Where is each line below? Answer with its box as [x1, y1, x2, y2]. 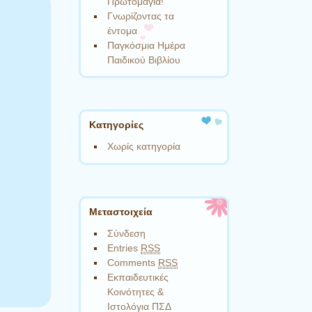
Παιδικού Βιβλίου [107, 54, 181, 65]
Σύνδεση [107, 227, 146, 239]
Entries [107, 242, 141, 253]
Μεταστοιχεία [89, 205, 153, 217]
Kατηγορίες [89, 119, 143, 131]
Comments [107, 256, 159, 268]
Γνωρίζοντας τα [107, 10, 175, 22]
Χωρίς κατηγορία [107, 141, 181, 153]
